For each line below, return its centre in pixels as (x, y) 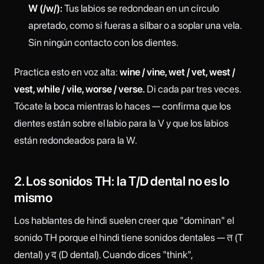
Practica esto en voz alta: (67, 72)
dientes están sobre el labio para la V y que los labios (121, 123)
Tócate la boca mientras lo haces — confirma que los (123, 106)
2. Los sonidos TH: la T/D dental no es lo (122, 181)
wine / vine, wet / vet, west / (177, 72)
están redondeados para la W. (76, 140)
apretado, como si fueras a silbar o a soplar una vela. (135, 25)
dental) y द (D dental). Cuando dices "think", (103, 254)
